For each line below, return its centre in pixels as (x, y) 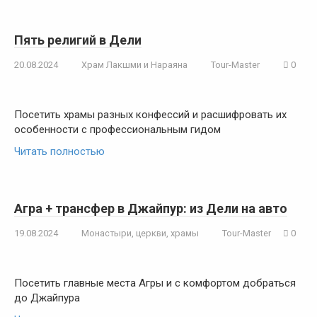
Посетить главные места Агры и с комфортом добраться (155, 283)
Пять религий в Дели (78, 40)
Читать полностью (59, 151)
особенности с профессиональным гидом (117, 129)
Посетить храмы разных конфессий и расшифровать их (150, 115)
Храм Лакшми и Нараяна (134, 65)
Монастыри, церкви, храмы (140, 233)
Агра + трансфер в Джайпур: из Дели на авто (151, 208)
